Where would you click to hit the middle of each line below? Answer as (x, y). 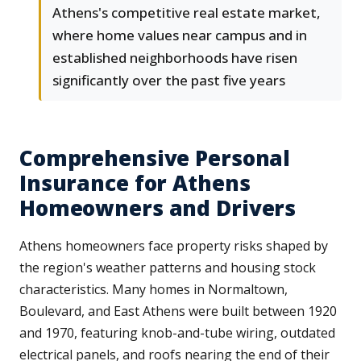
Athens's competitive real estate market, (187, 13)
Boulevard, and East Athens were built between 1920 (178, 311)
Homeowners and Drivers (158, 208)
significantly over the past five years (169, 81)
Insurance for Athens (135, 183)
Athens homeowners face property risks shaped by (174, 246)
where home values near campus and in (180, 35)
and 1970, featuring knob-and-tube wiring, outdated (177, 333)
